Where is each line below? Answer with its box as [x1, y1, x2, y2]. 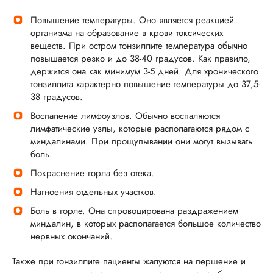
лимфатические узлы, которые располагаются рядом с [30, 122, 249, 135]
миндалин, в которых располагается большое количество [30, 217, 261, 230]
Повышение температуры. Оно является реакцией [30, 13, 234, 27]
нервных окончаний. [30, 230, 113, 243]
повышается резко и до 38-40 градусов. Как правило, [30, 52, 250, 65]
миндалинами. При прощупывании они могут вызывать [30, 135, 252, 148]
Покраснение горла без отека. [30, 166, 154, 180]
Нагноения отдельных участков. [30, 185, 157, 199]
